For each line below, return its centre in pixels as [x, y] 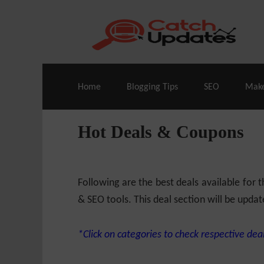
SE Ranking [214, 18]
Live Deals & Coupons [126, 18]
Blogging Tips [152, 87]
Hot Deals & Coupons [161, 132]
